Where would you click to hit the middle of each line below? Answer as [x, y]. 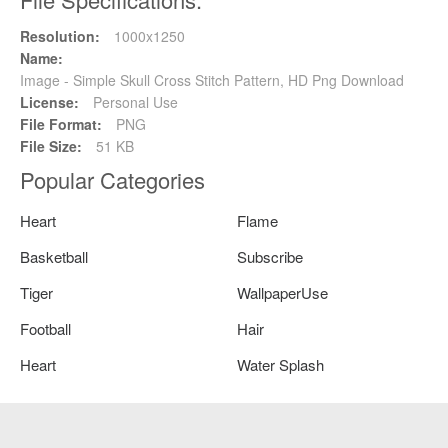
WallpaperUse [283, 292]
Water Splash [281, 364]
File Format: [61, 123]
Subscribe [270, 256]
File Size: [51, 145]
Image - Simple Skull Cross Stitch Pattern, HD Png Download [212, 79]
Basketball [54, 256]
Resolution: [60, 35]
